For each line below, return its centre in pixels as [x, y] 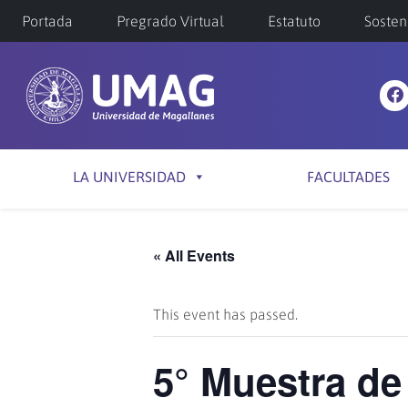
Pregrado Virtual [170, 21]
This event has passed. [225, 314]
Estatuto [294, 21]
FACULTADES [348, 177]
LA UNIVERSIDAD [129, 177]
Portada [47, 21]
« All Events [194, 255]
